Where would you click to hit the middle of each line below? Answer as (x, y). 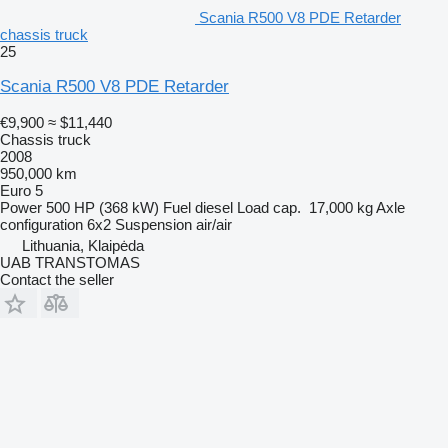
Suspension (153, 224)
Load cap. (269, 207)
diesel (214, 207)
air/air (214, 224)
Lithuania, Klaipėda (83, 245)
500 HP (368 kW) (102, 207)
